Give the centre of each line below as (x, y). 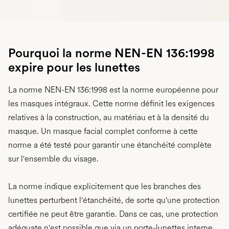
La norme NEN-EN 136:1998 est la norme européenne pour (113, 89)
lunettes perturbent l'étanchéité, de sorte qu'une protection (114, 200)
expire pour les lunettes (74, 67)
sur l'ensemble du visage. (53, 158)
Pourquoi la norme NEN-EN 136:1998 (111, 53)
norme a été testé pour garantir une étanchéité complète (110, 145)
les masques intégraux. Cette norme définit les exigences (111, 103)
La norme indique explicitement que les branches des (105, 186)
